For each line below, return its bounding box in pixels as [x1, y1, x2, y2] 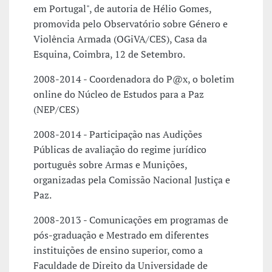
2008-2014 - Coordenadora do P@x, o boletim [33, 72, 234, 86]
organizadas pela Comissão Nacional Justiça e [33, 173, 230, 187]
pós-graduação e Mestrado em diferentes [33, 228, 209, 242]
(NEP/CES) [33, 103, 79, 117]
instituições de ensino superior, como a [33, 243, 203, 257]
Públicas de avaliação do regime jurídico [33, 143, 206, 157]
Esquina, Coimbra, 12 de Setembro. [33, 47, 185, 61]
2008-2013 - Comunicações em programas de [33, 213, 228, 227]
